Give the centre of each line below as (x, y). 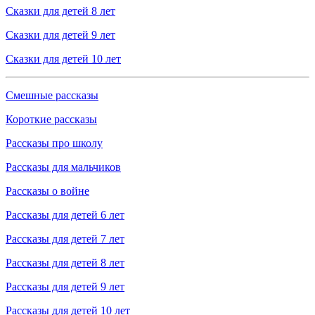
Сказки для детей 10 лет (63, 59)
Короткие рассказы (51, 120)
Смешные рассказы (52, 96)
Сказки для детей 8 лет (60, 11)
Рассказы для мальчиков (63, 167)
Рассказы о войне (47, 191)
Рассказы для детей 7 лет (65, 239)
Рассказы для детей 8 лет (65, 263)
